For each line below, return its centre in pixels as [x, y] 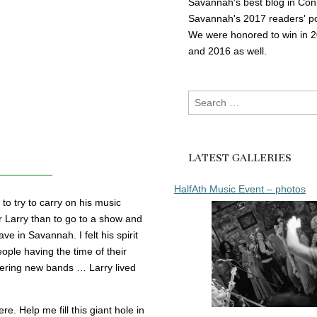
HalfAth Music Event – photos [240, 189]
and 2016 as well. [227, 51]
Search [203, 97]
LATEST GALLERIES [240, 158]
